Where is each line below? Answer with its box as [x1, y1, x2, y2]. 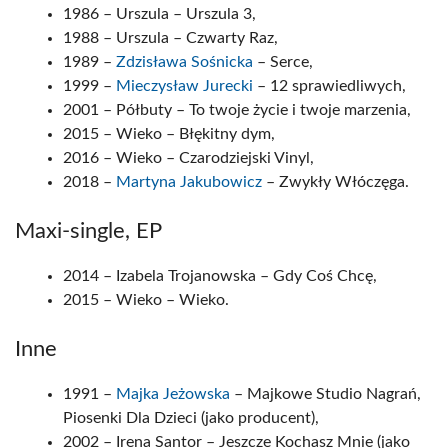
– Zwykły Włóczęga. [262, 174, 409, 190]
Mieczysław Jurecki [116, 78, 253, 94]
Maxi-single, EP [15, 220, 162, 242]
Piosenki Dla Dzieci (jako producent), [63, 410, 319, 426]
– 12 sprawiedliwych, [253, 78, 406, 94]
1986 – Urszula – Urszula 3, [63, 6, 256, 22]
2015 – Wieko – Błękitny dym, [63, 126, 275, 142]
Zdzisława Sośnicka [116, 54, 253, 70]
